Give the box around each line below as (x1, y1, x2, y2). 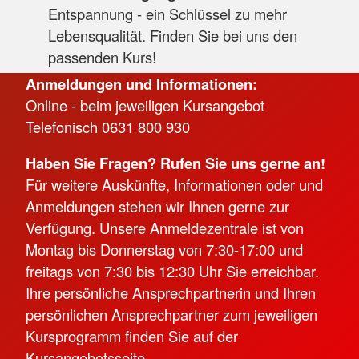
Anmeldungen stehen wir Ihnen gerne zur (26, 196, 289, 217)
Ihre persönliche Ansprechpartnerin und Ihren (26, 282, 316, 304)
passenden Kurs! (47, 46, 156, 68)
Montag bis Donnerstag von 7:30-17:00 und (26, 239, 303, 260)
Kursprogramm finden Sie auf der (26, 325, 238, 347)
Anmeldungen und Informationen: (26, 72, 257, 95)
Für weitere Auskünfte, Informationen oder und (26, 174, 323, 196)
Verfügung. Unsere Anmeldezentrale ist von (26, 217, 304, 239)
